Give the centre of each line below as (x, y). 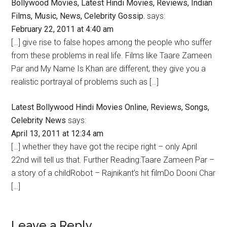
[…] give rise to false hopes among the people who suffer (112, 42)
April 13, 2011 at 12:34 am (58, 134)
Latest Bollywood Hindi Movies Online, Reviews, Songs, (110, 107)
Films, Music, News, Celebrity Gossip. (78, 16)
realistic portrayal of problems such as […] (85, 82)
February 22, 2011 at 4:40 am (63, 29)
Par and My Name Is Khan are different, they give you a (109, 69)
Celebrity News (39, 120)
